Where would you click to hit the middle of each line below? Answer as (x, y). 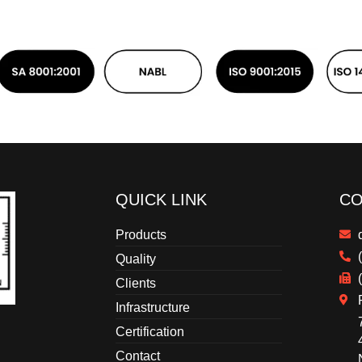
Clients (135, 283)
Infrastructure (152, 307)
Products (141, 234)
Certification (149, 331)
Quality (135, 259)
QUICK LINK (161, 199)
